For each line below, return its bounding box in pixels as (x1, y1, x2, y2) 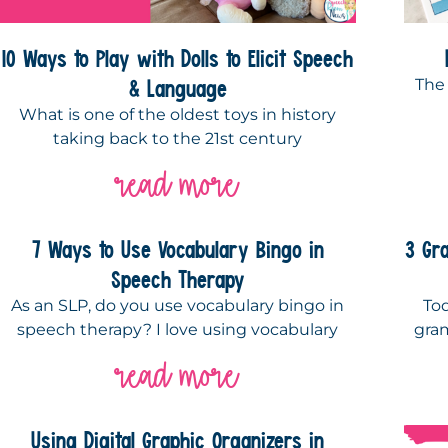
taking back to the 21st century (53, 129, 303, 149)
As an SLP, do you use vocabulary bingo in (11, 296, 345, 316)
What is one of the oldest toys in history (19, 105, 337, 125)
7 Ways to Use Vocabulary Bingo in (31, 234, 324, 265)
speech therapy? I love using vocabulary (17, 320, 339, 340)
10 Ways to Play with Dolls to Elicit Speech (2, 43, 354, 74)
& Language (128, 73, 227, 104)
